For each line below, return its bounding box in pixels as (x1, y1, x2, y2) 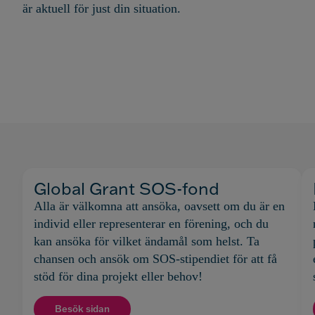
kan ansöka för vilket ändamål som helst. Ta (34, 234, 259, 249)
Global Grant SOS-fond (34, 177, 219, 200)
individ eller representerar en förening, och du (34, 217, 269, 231)
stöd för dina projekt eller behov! (34, 269, 202, 284)
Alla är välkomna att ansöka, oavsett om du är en (34, 199, 285, 214)
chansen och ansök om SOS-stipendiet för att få (34, 252, 277, 266)
